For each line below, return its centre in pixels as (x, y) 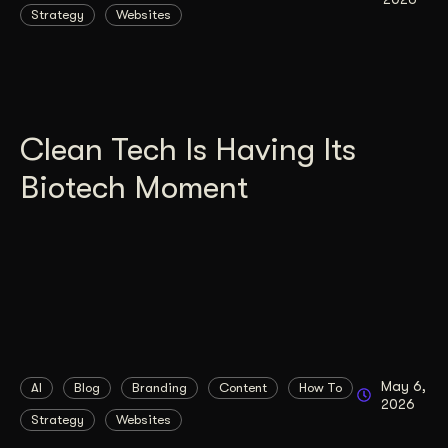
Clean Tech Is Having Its (188, 150)
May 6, (403, 386)
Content (243, 388)
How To (320, 388)
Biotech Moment (134, 188)
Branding (159, 388)
